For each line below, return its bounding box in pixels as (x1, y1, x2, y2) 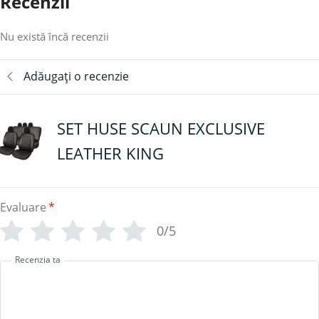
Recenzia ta (15, 253, 61, 266)
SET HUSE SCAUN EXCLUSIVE (57, 117, 265, 139)
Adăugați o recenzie (23, 68, 129, 85)
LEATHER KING (57, 142, 164, 164)
